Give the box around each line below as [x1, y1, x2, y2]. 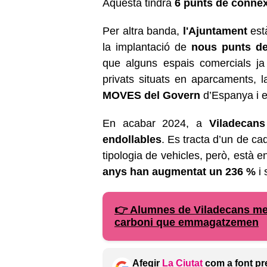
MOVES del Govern [103, 89, 200, 101]
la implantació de [103, 41, 192, 53]
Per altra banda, [103, 24, 183, 37]
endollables [103, 133, 162, 145]
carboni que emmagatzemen [114, 216, 259, 228]
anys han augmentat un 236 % [103, 165, 256, 178]
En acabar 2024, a [103, 117, 209, 129]
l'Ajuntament [182, 24, 247, 37]
